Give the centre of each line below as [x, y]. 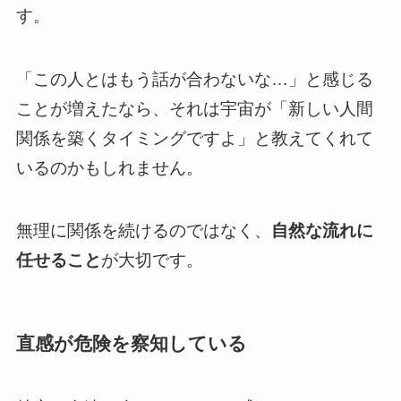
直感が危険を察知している [131, 343]
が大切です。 [152, 260]
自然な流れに [322, 231]
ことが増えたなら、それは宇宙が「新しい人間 [194, 108]
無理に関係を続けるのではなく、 [143, 231]
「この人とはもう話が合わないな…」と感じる [194, 79]
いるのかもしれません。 [109, 167]
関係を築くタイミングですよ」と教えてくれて [194, 138]
